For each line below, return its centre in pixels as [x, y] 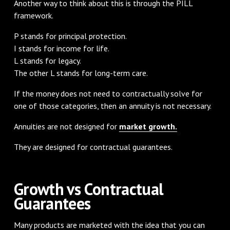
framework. [33, 15]
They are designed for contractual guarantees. [93, 147]
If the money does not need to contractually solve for [108, 93]
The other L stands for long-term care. [81, 73]
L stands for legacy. [47, 60]
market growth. [148, 126]
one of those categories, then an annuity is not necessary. [112, 106]
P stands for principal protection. [70, 36]
